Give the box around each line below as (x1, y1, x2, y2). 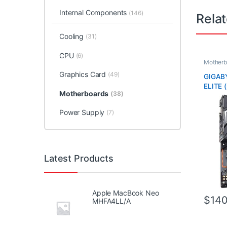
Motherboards (59, 89, 109, 98)
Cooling (59, 31, 84, 41)
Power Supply (59, 108, 105, 117)
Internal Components (59, 8, 129, 17)
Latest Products (44, 153, 113, 164)
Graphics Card (59, 70, 106, 79)
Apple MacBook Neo (92, 188, 159, 197)
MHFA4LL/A (92, 196, 131, 205)
